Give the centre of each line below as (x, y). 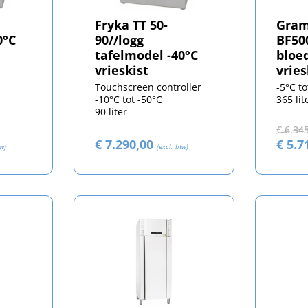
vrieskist (121, 70)
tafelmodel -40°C (146, 55)
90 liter (111, 111)
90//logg (119, 40)
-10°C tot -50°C (128, 99)
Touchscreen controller (148, 87)
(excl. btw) (172, 146)
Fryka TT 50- (131, 24)
